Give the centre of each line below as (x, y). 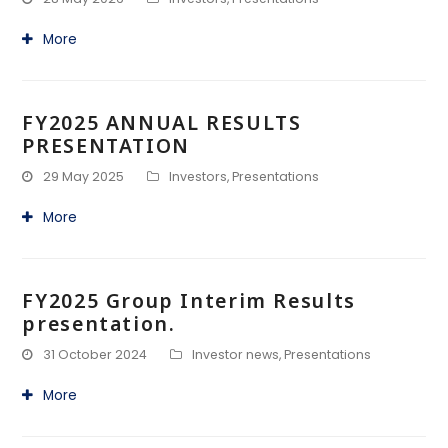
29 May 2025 (84, 176)
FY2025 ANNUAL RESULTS (162, 122)
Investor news (236, 354)
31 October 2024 (95, 354)
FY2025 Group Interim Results (189, 300)
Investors (198, 176)
